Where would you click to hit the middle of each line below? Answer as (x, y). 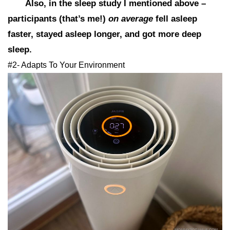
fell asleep (175, 18)
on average (131, 18)
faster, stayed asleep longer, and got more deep (104, 34)
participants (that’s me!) (58, 18)
